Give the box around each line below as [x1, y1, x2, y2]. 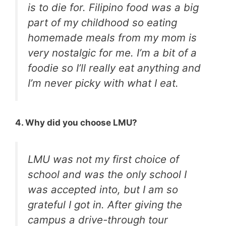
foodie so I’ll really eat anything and [28, 62, 201, 75]
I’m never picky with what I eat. [28, 77, 179, 90]
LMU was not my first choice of [28, 153, 179, 166]
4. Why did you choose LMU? [15, 117, 137, 128]
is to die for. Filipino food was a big [28, 1, 199, 14]
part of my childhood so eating [28, 16, 177, 29]
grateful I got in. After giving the [28, 198, 182, 211]
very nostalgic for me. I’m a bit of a [28, 46, 197, 60]
